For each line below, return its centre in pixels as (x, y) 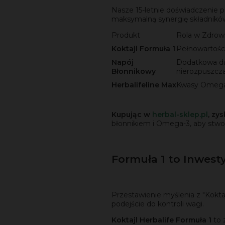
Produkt (126, 35)
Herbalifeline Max (144, 85)
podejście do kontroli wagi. (158, 204)
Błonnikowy (134, 71)
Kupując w (132, 114)
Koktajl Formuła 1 (143, 48)
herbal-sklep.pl (180, 114)
